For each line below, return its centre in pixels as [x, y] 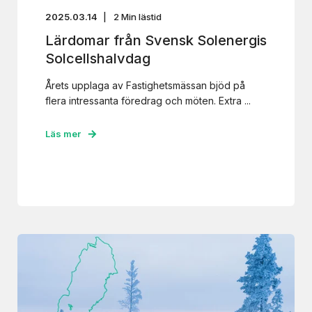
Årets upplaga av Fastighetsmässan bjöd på [145, 85]
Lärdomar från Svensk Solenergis [156, 40]
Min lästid [141, 17]
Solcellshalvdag [98, 58]
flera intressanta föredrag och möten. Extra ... [148, 101]
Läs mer [63, 134]
